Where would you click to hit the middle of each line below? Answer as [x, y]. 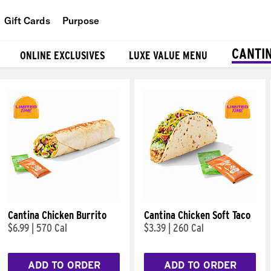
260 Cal [188, 228]
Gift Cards [27, 20]
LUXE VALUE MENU [168, 55]
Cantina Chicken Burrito [57, 215]
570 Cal [52, 228]
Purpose [81, 20]
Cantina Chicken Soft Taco [197, 215]
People [100, 48]
